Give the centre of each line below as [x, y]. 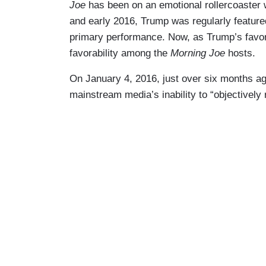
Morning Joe [199, 53]
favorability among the [120, 53]
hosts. [242, 53]
